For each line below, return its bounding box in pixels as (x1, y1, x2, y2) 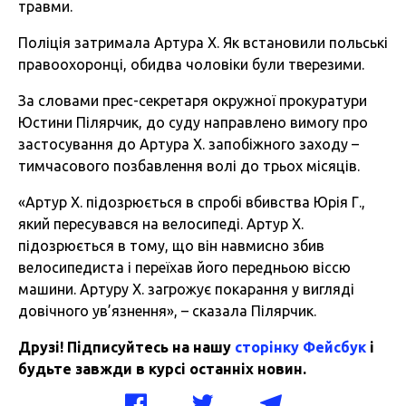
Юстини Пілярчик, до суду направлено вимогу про (18, 114, 368, 131)
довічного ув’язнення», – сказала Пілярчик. (18, 303, 316, 320)
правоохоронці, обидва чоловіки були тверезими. (18, 56, 364, 73)
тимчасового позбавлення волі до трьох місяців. (18, 158, 360, 175)
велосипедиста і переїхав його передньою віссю (18, 259, 351, 276)
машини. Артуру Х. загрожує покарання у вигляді (18, 281, 354, 298)
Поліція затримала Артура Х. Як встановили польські (18, 34, 388, 52)
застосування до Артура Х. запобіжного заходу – (18, 136, 359, 153)
